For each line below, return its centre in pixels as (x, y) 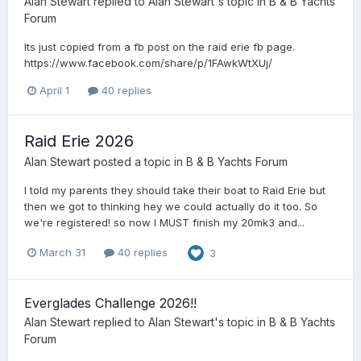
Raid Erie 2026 (79, 141)
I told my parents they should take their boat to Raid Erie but (175, 191)
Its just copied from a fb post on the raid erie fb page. (160, 47)
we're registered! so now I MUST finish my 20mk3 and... (164, 223)
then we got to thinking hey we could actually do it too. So (171, 207)
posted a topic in (138, 162)
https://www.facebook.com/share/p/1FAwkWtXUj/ (148, 63)
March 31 (62, 253)
